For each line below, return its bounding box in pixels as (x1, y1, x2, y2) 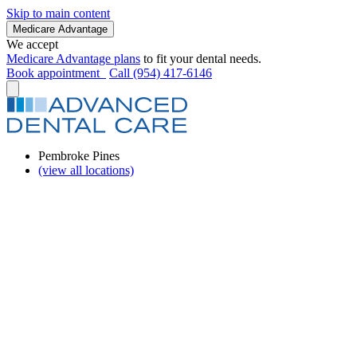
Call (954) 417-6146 (109, 66, 212, 80)
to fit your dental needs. (140, 52, 261, 65)
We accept (6, 37, 58, 51)
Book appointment (6, 66, 106, 80)
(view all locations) (38, 163, 134, 177)
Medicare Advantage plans (6, 52, 140, 65)
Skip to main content (6, 6, 110, 20)
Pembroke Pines (38, 149, 120, 163)
